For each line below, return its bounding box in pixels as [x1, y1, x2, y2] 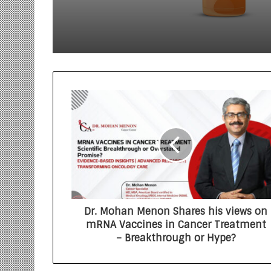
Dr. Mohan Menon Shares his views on [84, 205, 267, 218]
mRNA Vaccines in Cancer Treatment [85, 218, 266, 231]
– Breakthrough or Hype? [116, 232, 236, 244]
